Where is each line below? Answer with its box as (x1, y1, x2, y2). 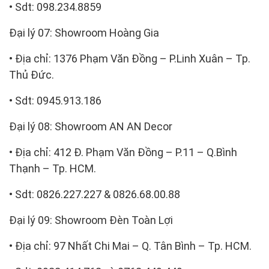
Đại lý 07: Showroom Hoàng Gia (9, 26, 159, 39)
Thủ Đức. (9, 68, 54, 81)
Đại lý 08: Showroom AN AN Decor (9, 119, 172, 133)
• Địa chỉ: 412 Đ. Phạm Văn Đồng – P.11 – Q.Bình (9, 145, 237, 159)
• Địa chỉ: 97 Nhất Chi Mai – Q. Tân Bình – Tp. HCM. (9, 239, 252, 252)
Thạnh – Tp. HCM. (9, 162, 96, 175)
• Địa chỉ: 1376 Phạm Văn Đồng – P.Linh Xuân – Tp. (9, 52, 250, 65)
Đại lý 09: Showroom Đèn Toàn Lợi (9, 213, 173, 226)
